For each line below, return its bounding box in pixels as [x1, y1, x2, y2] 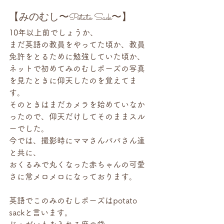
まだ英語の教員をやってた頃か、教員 [9, 40, 145, 48]
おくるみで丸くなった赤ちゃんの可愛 [9, 160, 145, 168]
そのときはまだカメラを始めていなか [9, 100, 145, 108]
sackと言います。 [9, 208, 72, 216]
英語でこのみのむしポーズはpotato [9, 196, 139, 204]
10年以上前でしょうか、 [9, 28, 98, 36]
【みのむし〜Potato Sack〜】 [9, 10, 131, 25]
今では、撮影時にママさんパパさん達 [9, 136, 145, 144]
